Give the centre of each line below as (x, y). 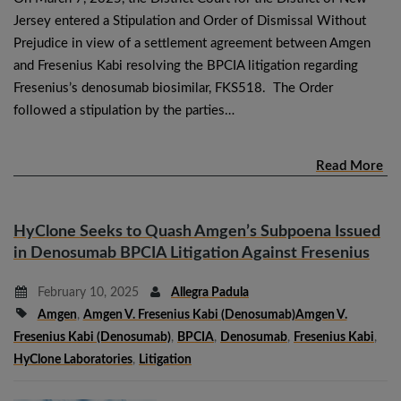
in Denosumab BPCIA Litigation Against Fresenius (192, 253)
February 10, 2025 (86, 292)
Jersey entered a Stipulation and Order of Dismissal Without (190, 21)
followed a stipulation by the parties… (124, 110)
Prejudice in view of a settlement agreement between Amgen (192, 43)
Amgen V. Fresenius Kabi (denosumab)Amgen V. (215, 315)
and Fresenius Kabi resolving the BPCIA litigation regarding (186, 65)
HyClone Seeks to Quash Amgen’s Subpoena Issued (197, 231)
